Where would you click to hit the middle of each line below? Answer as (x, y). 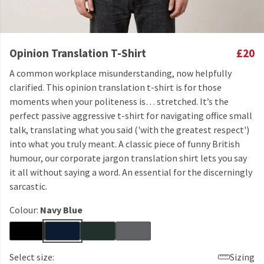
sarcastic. (28, 186)
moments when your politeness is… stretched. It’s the (119, 101)
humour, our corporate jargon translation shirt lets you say (128, 158)
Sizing (242, 257)
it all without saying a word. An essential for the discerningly (131, 172)
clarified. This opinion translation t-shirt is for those (115, 87)
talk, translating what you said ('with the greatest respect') (129, 130)
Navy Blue (61, 210)
